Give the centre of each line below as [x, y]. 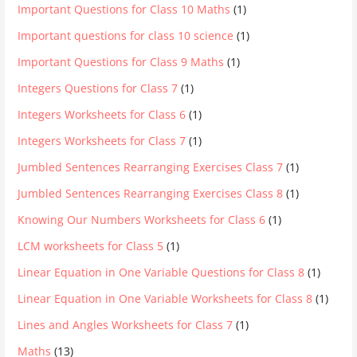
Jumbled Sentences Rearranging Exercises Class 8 [151, 193]
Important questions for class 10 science [126, 35]
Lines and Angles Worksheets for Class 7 [126, 324]
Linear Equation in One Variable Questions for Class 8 [161, 272]
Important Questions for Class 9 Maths [121, 61]
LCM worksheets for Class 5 [91, 245]
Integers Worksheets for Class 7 [102, 140]
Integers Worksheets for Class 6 [102, 114]
